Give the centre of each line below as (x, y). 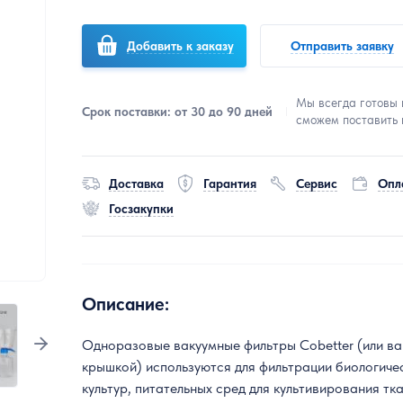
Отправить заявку (342, 45)
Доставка (137, 183)
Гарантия (230, 183)
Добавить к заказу (180, 45)
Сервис (317, 183)
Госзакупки (142, 208)
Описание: (126, 304)
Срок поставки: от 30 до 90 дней (178, 111)
